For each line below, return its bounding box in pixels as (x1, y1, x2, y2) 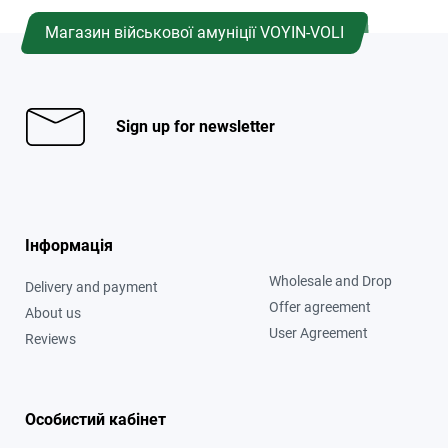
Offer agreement (268, 298, 371, 315)
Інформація (25, 235, 113, 255)
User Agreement (268, 324, 368, 341)
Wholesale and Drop (268, 272, 392, 289)
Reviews (25, 330, 76, 347)
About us (25, 304, 81, 321)
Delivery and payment (25, 278, 158, 295)
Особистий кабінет (25, 409, 166, 429)
